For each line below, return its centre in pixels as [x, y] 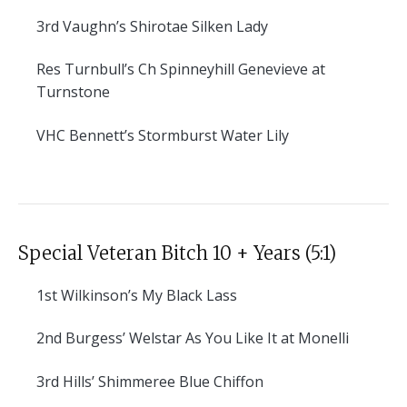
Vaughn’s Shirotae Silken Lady [164, 26]
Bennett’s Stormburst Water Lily [177, 135]
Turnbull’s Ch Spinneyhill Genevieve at [193, 69]
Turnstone [73, 92]
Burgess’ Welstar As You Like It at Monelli [205, 338]
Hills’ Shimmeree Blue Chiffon [161, 381]
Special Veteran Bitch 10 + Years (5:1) [177, 253]
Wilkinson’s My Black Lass [147, 295]
